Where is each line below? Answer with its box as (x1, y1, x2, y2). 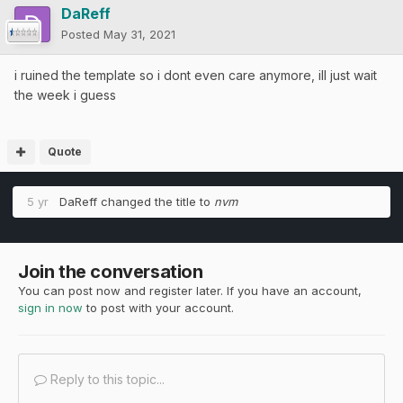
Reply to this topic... (47, 372, 165, 388)
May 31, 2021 (103, 27, 175, 42)
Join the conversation (18, 261, 203, 283)
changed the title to (97, 194, 214, 210)
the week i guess (14, 87, 116, 103)
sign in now (18, 300, 83, 316)
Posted (61, 27, 103, 42)
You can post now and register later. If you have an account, (18, 283, 362, 299)
